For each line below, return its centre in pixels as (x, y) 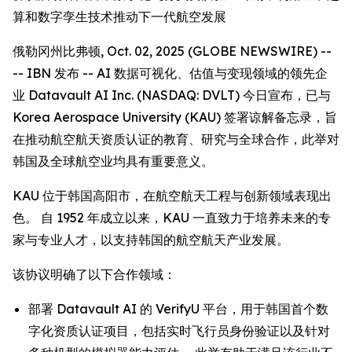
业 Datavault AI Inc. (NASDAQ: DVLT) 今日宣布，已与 (172, 95)
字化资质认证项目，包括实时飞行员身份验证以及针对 (179, 331)
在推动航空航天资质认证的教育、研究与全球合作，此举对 (176, 139)
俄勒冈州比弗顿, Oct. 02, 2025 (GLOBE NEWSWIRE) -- (172, 51)
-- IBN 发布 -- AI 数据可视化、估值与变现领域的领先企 (170, 73)
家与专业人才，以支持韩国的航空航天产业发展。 (151, 240)
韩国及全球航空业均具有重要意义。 (113, 161)
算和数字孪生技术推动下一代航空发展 (119, 16)
